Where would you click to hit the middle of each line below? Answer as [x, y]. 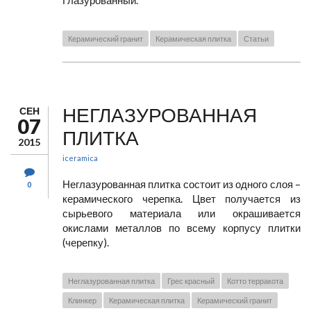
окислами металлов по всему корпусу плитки [182, 228]
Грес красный [191, 281]
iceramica [80, 158]
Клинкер [82, 300]
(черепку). [86, 242]
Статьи [256, 39]
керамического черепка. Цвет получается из [182, 199]
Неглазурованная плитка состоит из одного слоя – [182, 184]
